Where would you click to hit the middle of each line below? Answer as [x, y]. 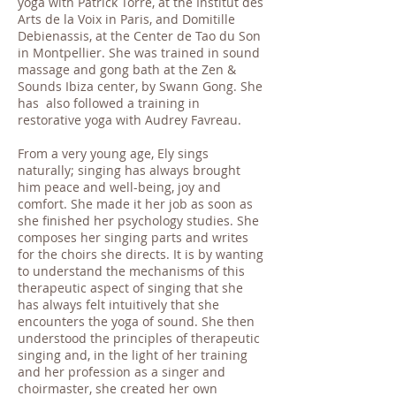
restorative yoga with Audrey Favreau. [129, 120]
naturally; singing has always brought [129, 170]
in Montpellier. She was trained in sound [139, 53]
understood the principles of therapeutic [139, 338]
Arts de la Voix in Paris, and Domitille [126, 19]
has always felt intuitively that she [118, 305]
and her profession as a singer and [122, 372]
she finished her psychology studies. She [138, 221]
